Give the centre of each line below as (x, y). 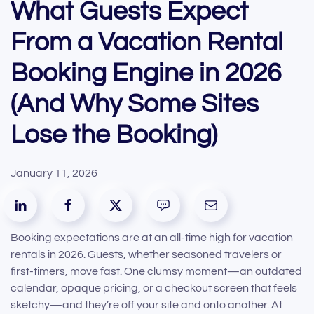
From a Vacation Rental (147, 43)
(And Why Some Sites (135, 104)
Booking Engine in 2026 (146, 74)
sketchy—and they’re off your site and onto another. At (146, 305)
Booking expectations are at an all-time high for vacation (152, 238)
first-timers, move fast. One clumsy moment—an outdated (156, 272)
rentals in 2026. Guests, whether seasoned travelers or (146, 255)
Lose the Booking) (114, 135)
